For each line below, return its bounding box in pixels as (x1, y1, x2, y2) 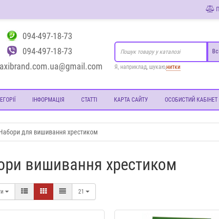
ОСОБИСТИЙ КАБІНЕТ (164, 96, 218, 103)
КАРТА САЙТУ (113, 96, 148, 103)
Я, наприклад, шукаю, (114, 63, 166, 70)
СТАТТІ (81, 96, 97, 103)
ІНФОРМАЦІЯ (32, 96, 65, 103)
